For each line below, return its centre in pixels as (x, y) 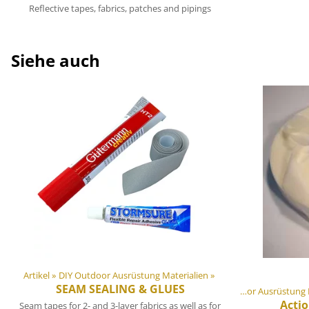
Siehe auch (56, 61)
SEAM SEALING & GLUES (120, 289)
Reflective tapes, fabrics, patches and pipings (120, 9)
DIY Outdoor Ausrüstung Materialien (133, 276)
